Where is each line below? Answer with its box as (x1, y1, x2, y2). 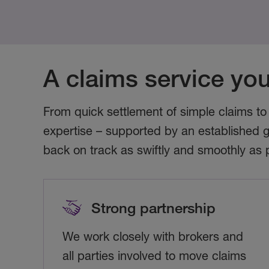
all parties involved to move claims (62, 249, 247, 263)
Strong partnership (91, 199, 216, 217)
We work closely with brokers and (62, 229, 244, 244)
